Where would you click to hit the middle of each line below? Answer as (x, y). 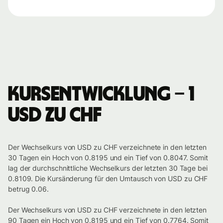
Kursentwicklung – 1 (101, 95)
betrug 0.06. (28, 189)
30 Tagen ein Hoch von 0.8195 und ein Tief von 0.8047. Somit (108, 158)
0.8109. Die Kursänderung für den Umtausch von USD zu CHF (108, 179)
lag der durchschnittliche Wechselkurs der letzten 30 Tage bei (108, 168)
